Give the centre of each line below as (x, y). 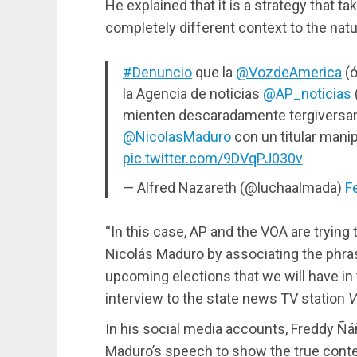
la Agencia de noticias (192, 93)
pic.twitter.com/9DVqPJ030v (212, 158)
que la (214, 72)
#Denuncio (157, 72)
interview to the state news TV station (227, 298)
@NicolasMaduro (177, 136)
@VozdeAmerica (288, 72)
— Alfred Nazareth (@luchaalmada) (233, 187)
